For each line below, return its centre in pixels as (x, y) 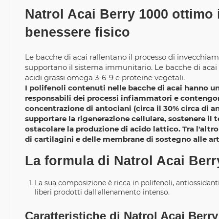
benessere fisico (77, 32)
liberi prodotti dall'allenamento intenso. (102, 192)
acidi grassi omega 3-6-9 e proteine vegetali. (105, 77)
